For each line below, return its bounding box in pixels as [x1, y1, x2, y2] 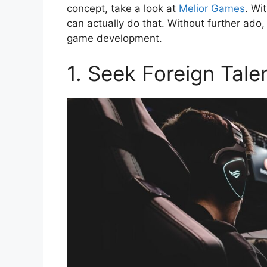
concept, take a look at [67, 2, 179, 14]
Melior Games [179, 2, 245, 14]
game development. [67, 32, 162, 44]
